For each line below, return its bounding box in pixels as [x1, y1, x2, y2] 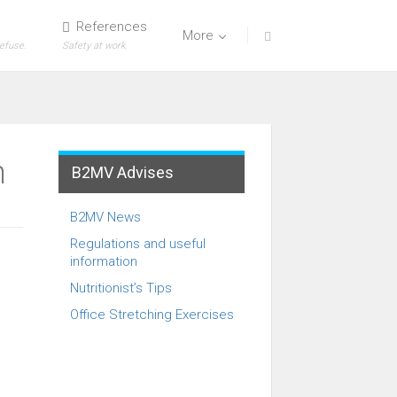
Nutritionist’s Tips [70, 280, 172, 296]
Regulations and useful [70, 236, 206, 252]
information [70, 253, 137, 269]
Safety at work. [62, 40, 128, 51]
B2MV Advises [72, 163, 174, 182]
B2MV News [70, 209, 141, 225]
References [73, 19, 147, 35]
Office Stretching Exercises [70, 307, 234, 323]
